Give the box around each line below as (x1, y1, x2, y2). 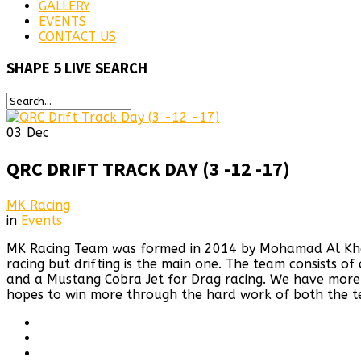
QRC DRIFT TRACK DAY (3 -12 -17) (6, 156, 290, 182)
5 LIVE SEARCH (53, 59, 147, 78)
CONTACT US (39, 28, 116, 44)
